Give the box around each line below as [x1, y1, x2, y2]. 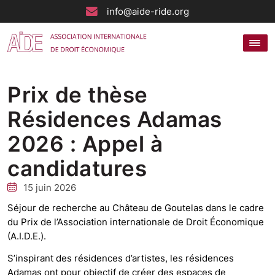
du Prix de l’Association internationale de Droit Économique [7, 216, 264, 228]
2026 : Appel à [7, 131, 163, 157]
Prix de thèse [7, 82, 148, 107]
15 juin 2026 [21, 182, 76, 193]
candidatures [7, 155, 147, 181]
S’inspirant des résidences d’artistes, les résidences [7, 252, 234, 264]
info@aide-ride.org [107, 5, 189, 17]
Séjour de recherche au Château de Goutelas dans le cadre [7, 202, 264, 214]
